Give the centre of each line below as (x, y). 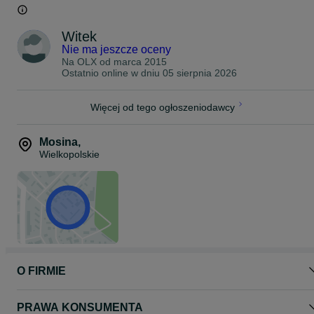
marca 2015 (140, 62)
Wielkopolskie (69, 154)
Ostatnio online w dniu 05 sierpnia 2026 (149, 73)
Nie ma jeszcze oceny (116, 49)
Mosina (59, 142)
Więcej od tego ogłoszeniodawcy (163, 107)
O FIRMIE (41, 271)
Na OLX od (88, 62)
